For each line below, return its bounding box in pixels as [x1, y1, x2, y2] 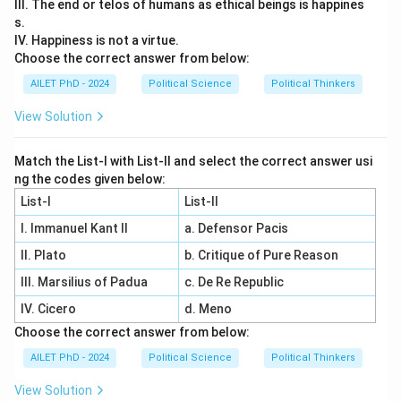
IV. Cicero [20, 302, 79, 316]
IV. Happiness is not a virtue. [14, 33, 182, 47]
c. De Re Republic [183, 275, 286, 289]
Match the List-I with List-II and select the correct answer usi [14, 154, 372, 168]
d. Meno [183, 302, 232, 316]
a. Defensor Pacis [183, 221, 288, 235]
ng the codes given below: [14, 172, 166, 186]
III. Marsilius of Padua [20, 275, 148, 289]
